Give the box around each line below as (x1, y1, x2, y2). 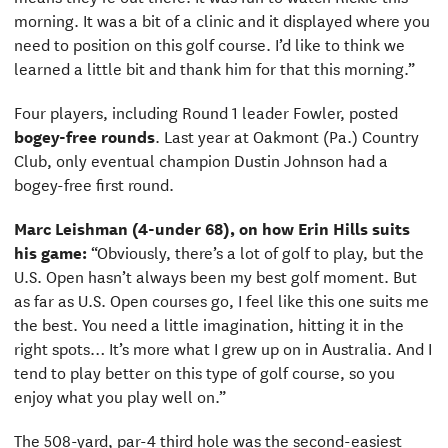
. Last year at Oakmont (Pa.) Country (154, 122, 419, 148)
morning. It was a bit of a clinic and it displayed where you (13, 6, 430, 32)
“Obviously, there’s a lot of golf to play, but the (90, 238, 424, 264)
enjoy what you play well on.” (13, 382, 226, 408)
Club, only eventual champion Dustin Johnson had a (13, 146, 388, 172)
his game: (13, 238, 91, 264)
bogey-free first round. (13, 170, 174, 196)
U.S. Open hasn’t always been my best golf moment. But (13, 262, 417, 288)
